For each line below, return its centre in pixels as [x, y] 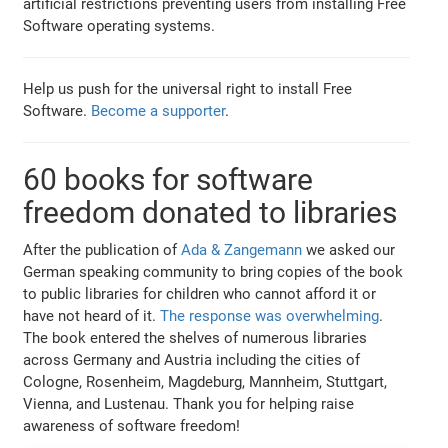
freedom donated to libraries [210, 212]
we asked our [349, 249]
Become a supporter [158, 110]
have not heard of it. [92, 315]
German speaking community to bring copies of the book [213, 271]
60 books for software [168, 179]
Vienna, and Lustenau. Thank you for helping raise [189, 403]
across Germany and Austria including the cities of [192, 359]
